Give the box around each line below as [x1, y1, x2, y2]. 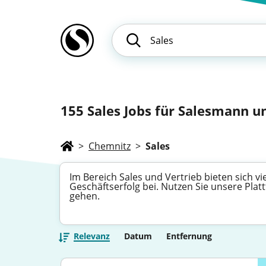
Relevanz [74, 230, 110, 242]
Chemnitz [88, 140, 131, 153]
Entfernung [166, 230, 212, 242]
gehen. [69, 189, 100, 202]
